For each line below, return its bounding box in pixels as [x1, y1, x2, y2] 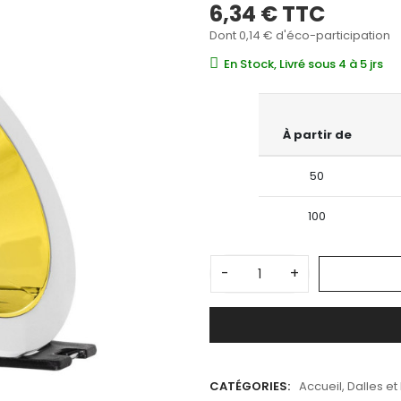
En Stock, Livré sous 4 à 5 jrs [224, 55, 384, 73]
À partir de [282, 126, 352, 144]
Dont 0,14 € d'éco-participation [209, 27, 390, 45]
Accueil [299, 377, 342, 395]
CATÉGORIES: [209, 377, 290, 395]
